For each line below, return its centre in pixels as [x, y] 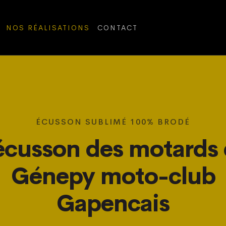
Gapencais [113, 204]
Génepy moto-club [113, 176]
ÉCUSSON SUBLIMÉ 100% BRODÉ [113, 122]
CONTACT [117, 27]
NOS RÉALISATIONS [48, 27]
